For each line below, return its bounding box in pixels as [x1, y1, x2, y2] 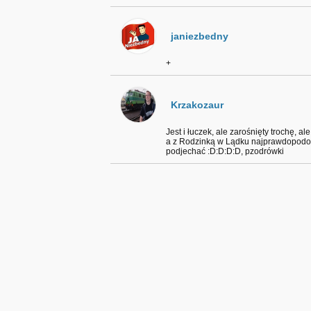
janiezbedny [171, 31, 228, 42]
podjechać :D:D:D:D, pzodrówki [166, 146, 284, 156]
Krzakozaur [171, 99, 224, 110]
